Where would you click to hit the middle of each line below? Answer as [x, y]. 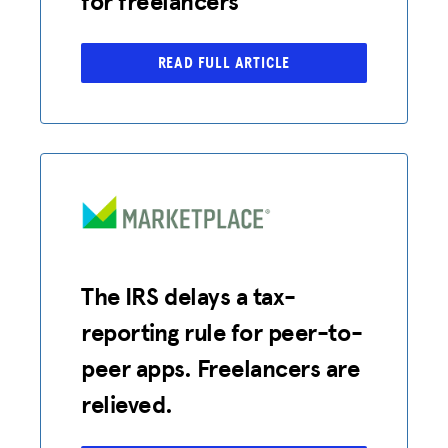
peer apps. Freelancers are [220, 368]
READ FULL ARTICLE [224, 62]
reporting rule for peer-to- [222, 332]
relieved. [127, 404]
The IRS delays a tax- [188, 296]
